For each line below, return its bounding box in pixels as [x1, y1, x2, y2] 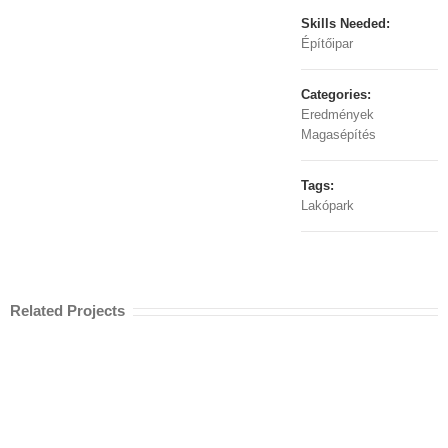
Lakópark [301, 198, 355, 213]
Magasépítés [301, 127, 377, 142]
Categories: [301, 87, 372, 102]
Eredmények [301, 107, 375, 122]
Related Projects [10, 302, 125, 319]
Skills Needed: [301, 16, 391, 31]
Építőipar [301, 36, 354, 51]
